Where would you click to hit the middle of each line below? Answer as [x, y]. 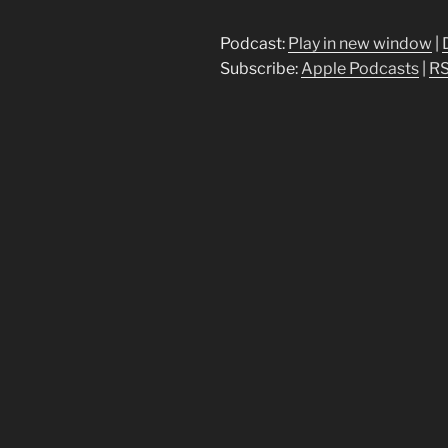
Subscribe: [260, 69]
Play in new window [360, 44]
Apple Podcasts [360, 69]
